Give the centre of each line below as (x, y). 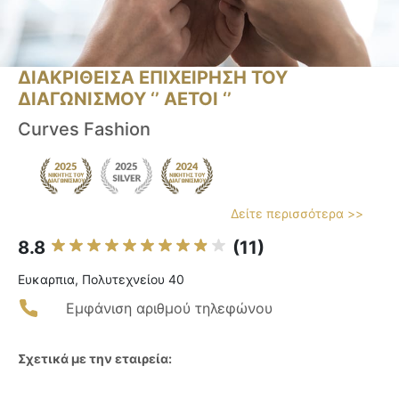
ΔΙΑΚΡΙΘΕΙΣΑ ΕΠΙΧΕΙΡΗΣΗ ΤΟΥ (153, 78)
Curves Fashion (84, 130)
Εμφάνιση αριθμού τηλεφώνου (169, 309)
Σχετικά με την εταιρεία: (95, 359)
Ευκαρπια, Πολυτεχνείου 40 (101, 280)
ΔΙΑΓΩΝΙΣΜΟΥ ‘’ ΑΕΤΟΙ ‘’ (125, 99)
